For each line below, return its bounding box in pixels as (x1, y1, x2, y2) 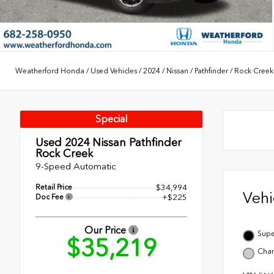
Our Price (84, 224, 128, 237)
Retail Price (35, 183, 72, 192)
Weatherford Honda (15, 66, 84, 75)
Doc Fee (35, 193, 65, 202)
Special (95, 113, 127, 125)
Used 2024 (35, 136, 89, 150)
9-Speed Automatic (35, 161, 116, 172)
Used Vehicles (91, 66, 137, 75)
